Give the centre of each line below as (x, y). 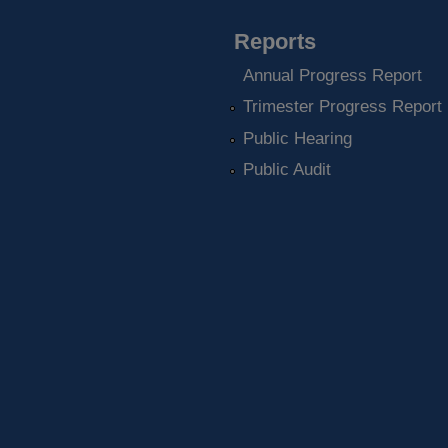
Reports (275, 42)
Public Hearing (297, 138)
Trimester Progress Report (342, 107)
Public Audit (286, 169)
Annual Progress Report (332, 75)
